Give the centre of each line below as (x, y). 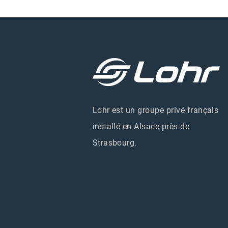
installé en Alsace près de (141, 127)
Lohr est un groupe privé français (155, 110)
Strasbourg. (115, 143)
